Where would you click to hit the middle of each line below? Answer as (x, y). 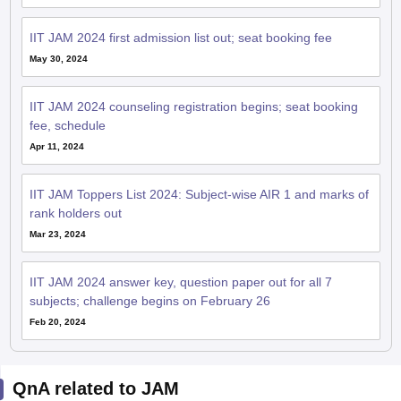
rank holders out (75, 207)
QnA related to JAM (95, 383)
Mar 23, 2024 (57, 228)
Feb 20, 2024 (57, 316)
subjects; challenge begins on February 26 (149, 295)
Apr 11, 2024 (56, 141)
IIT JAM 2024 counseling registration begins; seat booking (193, 101)
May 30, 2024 (58, 53)
